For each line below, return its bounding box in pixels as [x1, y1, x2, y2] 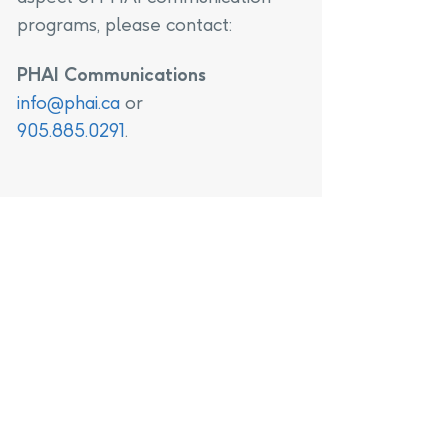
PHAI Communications [17, 63, 206, 86]
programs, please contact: [17, 13, 232, 36]
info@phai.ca [17, 91, 120, 114]
